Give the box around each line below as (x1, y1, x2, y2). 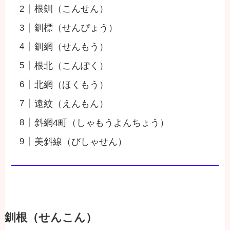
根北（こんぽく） (34, 60, 109, 71)
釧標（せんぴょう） (34, 23, 118, 33)
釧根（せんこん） (4, 212, 97, 224)
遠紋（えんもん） (34, 98, 109, 109)
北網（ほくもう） (34, 79, 109, 90)
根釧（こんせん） (34, 4, 109, 14)
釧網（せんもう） (34, 41, 109, 52)
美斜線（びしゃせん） (34, 136, 127, 147)
